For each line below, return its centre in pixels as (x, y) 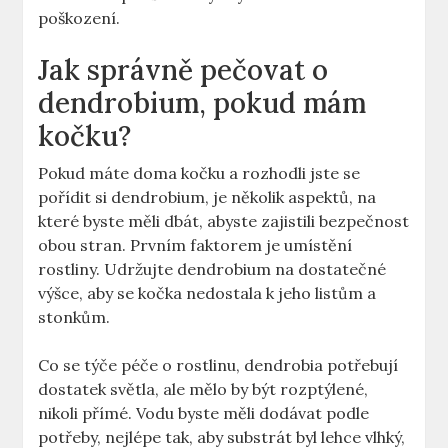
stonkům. (74, 317)
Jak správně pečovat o (183, 70)
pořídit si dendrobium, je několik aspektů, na (207, 197)
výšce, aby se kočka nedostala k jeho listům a (207, 293)
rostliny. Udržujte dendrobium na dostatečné (212, 269)
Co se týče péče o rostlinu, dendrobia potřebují (218, 365)
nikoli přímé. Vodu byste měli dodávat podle (204, 413)
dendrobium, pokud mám (202, 103)
